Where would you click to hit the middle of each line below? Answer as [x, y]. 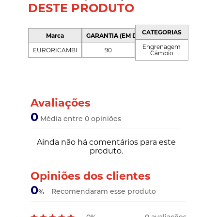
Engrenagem [162, 47]
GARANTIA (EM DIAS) [117, 35]
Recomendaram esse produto [104, 192]
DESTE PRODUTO [81, 8]
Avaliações [61, 103]
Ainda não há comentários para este [106, 142]
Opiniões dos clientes [91, 176]
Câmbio [162, 53]
